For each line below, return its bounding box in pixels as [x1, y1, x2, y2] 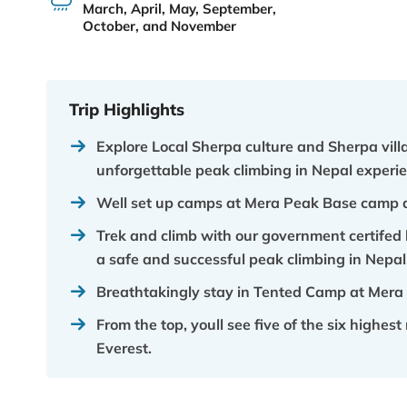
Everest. [96, 339, 152, 357]
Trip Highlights [69, 99, 184, 120]
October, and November [83, 17, 236, 35]
